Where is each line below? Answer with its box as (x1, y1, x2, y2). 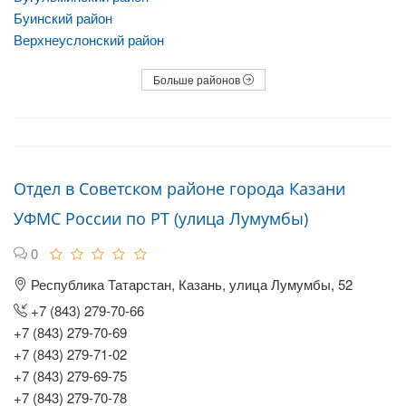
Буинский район (14, 8, 112, 27)
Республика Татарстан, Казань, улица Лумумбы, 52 (27, 275, 353, 294)
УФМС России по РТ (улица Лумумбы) (14, 208, 308, 229)
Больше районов (152, 72, 243, 87)
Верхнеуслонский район (14, 30, 164, 49)
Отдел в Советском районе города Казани (14, 178, 345, 199)
